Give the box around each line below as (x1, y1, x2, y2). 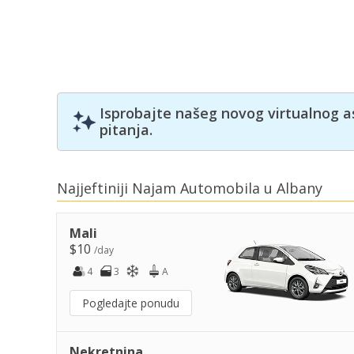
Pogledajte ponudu (82, 295, 179, 311)
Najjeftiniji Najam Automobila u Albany (57, 178, 322, 198)
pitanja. (100, 120, 153, 140)
